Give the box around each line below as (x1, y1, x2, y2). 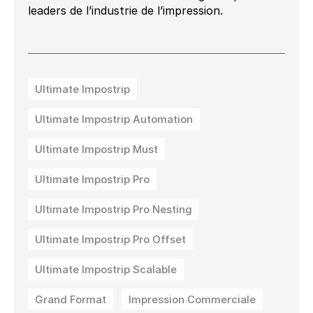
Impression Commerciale (129, 293, 256, 307)
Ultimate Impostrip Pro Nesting (35, 203, 192, 217)
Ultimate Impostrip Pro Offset (35, 233, 186, 247)
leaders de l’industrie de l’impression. (28, 3, 223, 18)
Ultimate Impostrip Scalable (35, 263, 177, 277)
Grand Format (35, 293, 106, 307)
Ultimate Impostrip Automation (35, 112, 193, 126)
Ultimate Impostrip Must (35, 143, 158, 156)
